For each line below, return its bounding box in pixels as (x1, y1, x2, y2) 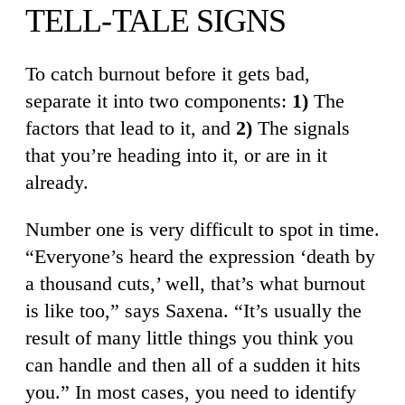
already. (25, 171, 89, 194)
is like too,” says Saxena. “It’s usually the (25, 299, 362, 323)
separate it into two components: (25, 89, 292, 113)
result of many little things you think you (25, 326, 353, 350)
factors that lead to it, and (25, 117, 236, 140)
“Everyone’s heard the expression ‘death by (25, 245, 375, 268)
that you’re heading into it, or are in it (25, 144, 327, 167)
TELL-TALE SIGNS (25, 3, 287, 40)
